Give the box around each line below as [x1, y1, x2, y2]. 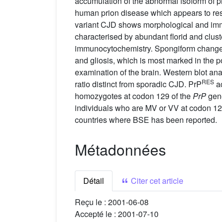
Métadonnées [75, 139, 166, 161]
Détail [83, 175, 104, 187]
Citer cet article [129, 175, 183, 187]
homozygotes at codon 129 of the [75, 90, 193, 102]
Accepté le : [75, 208, 118, 220]
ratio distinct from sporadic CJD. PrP [75, 78, 202, 90]
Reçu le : [75, 196, 108, 208]
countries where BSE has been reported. [75, 114, 217, 126]
